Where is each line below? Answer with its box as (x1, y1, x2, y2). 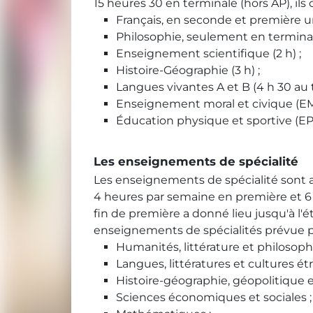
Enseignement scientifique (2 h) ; (116, 47, 301, 61)
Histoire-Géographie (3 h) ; (116, 64, 260, 78)
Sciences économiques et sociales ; (116, 291, 312, 305)
